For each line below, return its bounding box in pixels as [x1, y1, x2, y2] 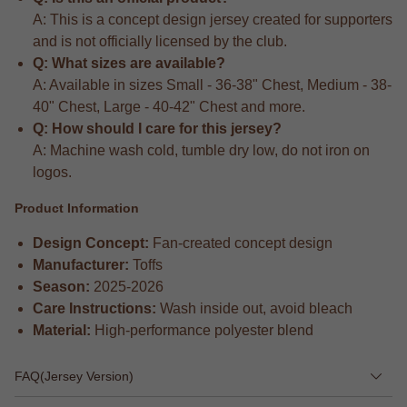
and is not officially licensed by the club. [33, 34, 287, 50]
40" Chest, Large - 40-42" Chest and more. [33, 99, 305, 115]
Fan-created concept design [149, 234, 333, 251]
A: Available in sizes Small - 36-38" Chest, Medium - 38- [33, 77, 392, 94]
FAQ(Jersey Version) [15, 368, 134, 383]
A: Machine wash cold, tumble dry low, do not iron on [33, 143, 370, 159]
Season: [33, 278, 90, 294]
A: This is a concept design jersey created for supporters [33, 12, 392, 28]
